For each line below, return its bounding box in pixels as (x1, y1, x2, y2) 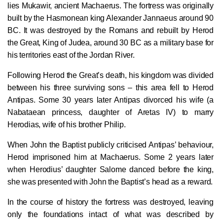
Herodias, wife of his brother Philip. (7, 120, 126, 129)
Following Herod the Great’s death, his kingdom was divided (7, 71, 214, 80)
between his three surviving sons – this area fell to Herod (7, 83, 214, 92)
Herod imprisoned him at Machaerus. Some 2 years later (7, 153, 214, 162)
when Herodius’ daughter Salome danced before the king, (7, 165, 214, 174)
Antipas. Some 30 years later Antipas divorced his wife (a (7, 96, 214, 105)
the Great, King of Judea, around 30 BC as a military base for (7, 38, 214, 47)
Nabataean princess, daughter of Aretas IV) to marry (7, 108, 214, 117)
